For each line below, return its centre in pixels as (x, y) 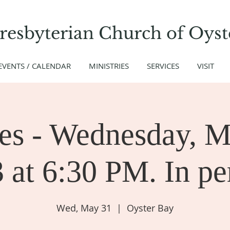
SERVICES (163, 66)
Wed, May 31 (84, 208)
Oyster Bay (150, 208)
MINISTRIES (109, 66)
